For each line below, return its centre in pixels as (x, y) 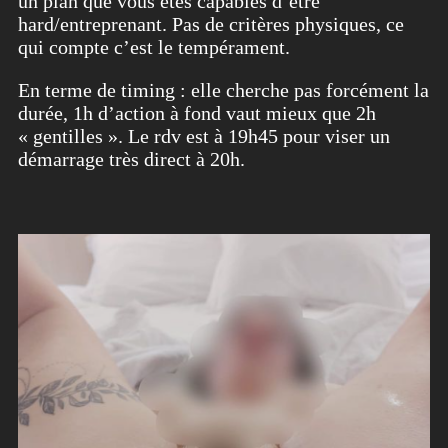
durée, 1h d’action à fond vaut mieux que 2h (197, 113)
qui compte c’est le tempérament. (154, 47)
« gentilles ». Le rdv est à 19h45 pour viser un (204, 136)
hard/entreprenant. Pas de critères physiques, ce (211, 24)
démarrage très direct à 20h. (131, 159)
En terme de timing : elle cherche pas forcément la (223, 90)
